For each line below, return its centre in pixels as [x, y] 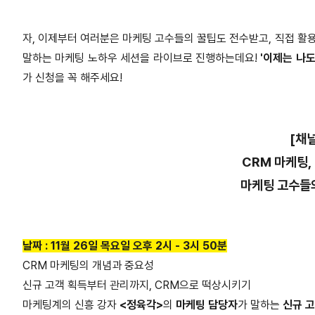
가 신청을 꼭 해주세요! [72, 78]
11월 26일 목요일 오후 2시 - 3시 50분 [139, 246]
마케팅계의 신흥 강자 [71, 305]
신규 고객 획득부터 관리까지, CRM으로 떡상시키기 [137, 285]
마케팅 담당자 [207, 305]
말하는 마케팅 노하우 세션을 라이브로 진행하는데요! [140, 58]
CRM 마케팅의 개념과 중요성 [88, 266]
